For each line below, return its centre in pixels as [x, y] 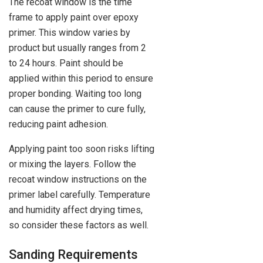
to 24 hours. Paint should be [66, 63]
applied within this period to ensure [81, 79]
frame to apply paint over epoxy [74, 18]
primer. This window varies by [70, 33]
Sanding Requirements [73, 254]
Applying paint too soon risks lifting [82, 149]
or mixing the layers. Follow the [73, 164]
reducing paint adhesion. [58, 124]
